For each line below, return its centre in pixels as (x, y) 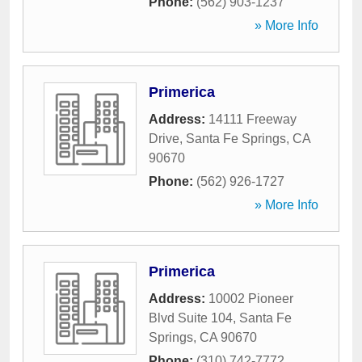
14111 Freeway (253, 119)
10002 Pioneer (251, 299)
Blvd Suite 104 (191, 318)
